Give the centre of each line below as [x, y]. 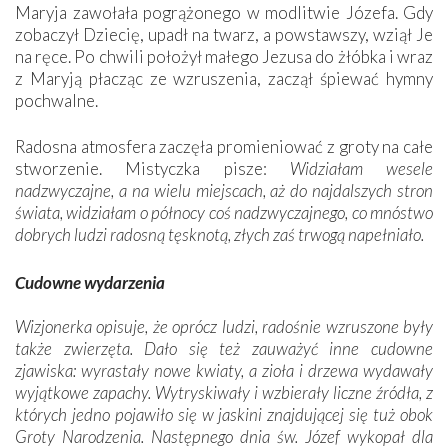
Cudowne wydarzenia [90, 282]
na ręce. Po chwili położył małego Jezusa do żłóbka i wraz [224, 56]
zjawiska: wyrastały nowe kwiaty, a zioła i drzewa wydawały [224, 370]
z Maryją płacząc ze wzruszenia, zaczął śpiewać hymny [224, 78]
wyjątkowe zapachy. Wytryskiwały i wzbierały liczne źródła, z [224, 392]
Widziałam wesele [361, 168]
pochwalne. [56, 100]
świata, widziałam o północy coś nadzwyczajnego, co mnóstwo [224, 212]
